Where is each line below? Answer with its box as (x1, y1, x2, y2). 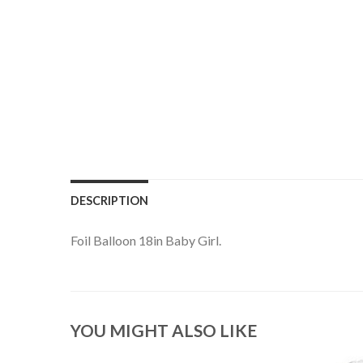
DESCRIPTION (70, 193, 148, 207)
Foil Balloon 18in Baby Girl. (70, 232, 221, 248)
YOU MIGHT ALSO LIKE (70, 320, 257, 341)
